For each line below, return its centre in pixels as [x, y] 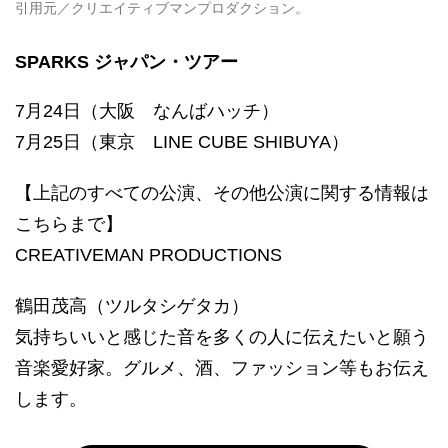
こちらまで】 [69, 224]
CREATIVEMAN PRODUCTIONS [148, 255]
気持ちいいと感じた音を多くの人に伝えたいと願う [222, 337]
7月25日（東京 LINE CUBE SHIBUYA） [182, 142]
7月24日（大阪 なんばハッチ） [147, 111]
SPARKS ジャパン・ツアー [126, 62]
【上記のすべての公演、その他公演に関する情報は [222, 193]
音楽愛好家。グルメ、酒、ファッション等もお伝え [222, 368]
